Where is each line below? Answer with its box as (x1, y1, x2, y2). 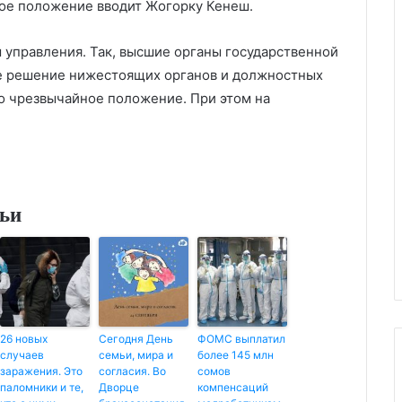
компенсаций (197, 380, 268, 394)
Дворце (99, 380, 139, 394)
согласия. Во (99, 363, 166, 378)
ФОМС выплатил (197, 331, 285, 345)
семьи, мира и (99, 347, 173, 362)
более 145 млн (197, 347, 274, 362)
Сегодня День (99, 331, 173, 345)
